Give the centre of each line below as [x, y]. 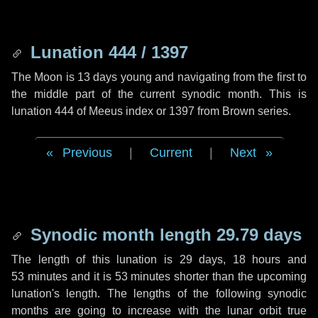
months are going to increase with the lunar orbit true [159, 311]
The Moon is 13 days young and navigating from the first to [159, 77]
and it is [91, 276]
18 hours [257, 259]
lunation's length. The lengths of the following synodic [159, 294]
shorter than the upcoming [239, 276]
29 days [201, 259]
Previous [87, 153]
